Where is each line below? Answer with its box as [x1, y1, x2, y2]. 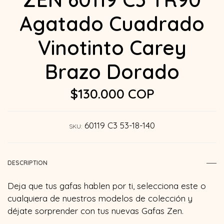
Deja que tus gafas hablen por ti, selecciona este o [7, 180, 206, 191]
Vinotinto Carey [37, 34, 186, 60]
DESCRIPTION [7, 158, 47, 166]
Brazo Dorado [44, 58, 179, 84]
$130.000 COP [69, 84, 154, 102]
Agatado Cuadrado [19, 10, 204, 36]
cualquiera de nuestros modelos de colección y [7, 192, 192, 203]
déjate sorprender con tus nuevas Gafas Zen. [7, 205, 183, 216]
